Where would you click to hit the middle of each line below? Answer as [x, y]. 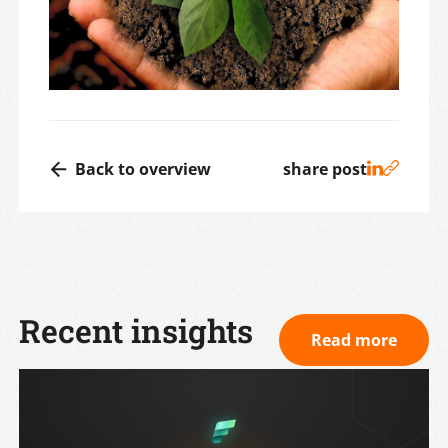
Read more [354, 340]
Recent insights [136, 330]
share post [325, 168]
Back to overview [143, 168]
